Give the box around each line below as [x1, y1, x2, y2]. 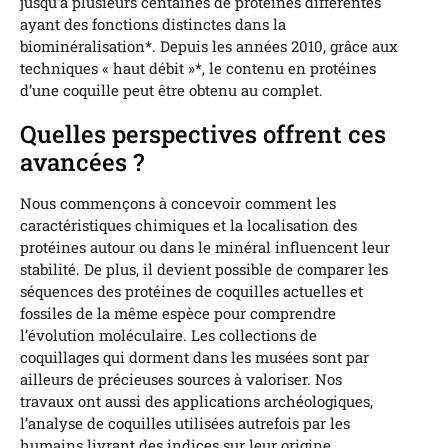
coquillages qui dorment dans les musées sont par [20, 347, 369, 368]
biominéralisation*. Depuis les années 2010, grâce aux [20, 36, 398, 57]
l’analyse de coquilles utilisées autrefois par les [20, 413, 350, 434]
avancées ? [20, 146, 144, 179]
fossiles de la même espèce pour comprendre [20, 303, 336, 324]
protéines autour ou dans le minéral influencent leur [20, 237, 390, 258]
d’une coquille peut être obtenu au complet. [20, 80, 323, 101]
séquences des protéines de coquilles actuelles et [20, 281, 363, 302]
